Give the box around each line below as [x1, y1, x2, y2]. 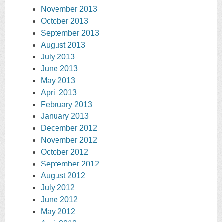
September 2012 [41, 160, 99, 168]
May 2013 [41, 76, 75, 85]
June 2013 [41, 64, 78, 73]
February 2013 [41, 100, 92, 109]
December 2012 [41, 124, 97, 133]
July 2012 [41, 183, 75, 192]
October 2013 [41, 17, 88, 26]
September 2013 [41, 29, 99, 38]
